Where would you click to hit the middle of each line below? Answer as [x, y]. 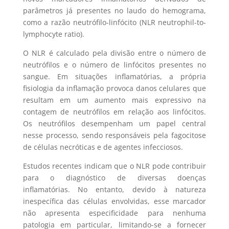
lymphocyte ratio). [53, 34]
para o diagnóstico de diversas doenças [114, 177]
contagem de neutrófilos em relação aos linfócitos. [114, 111]
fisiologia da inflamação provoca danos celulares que [114, 88]
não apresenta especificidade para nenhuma [114, 213]
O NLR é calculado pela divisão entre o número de [114, 53]
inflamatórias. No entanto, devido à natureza [114, 189]
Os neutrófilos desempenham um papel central [114, 123]
